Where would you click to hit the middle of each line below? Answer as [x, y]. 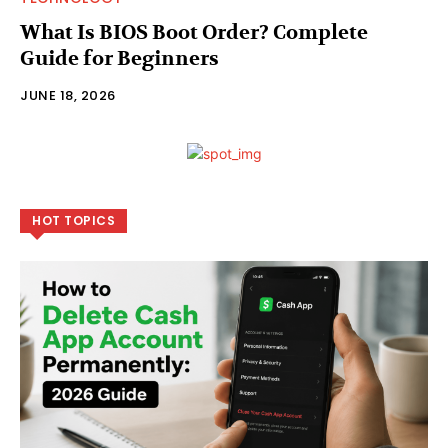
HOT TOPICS [73, 220]
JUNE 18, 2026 [68, 95]
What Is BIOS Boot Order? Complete [194, 32]
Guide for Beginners [119, 58]
